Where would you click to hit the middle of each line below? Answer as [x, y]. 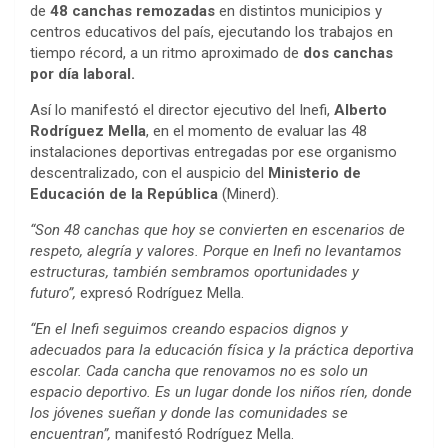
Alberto [360, 109]
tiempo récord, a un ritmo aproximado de [166, 52]
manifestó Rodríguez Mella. [202, 433]
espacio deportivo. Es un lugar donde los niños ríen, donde [221, 391]
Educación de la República [124, 193]
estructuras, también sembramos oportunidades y [194, 271]
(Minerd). [248, 193]
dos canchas [348, 52]
